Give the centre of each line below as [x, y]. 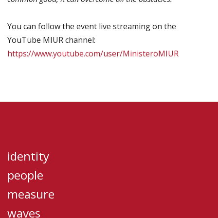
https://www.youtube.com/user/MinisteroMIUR [93, 54]
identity [28, 156]
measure [31, 194]
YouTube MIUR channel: [51, 40]
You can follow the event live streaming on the [92, 26]
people [25, 175]
